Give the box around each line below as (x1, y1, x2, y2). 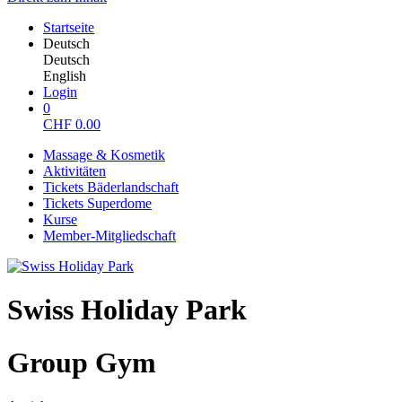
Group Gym (7, 345, 156, 379)
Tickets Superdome (43, 196, 152, 211)
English (43, 68, 86, 83)
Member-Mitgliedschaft (43, 228, 176, 243)
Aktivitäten (43, 163, 106, 179)
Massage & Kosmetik (43, 147, 165, 162)
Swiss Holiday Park (7, 293, 247, 327)
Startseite (43, 20, 94, 35)
